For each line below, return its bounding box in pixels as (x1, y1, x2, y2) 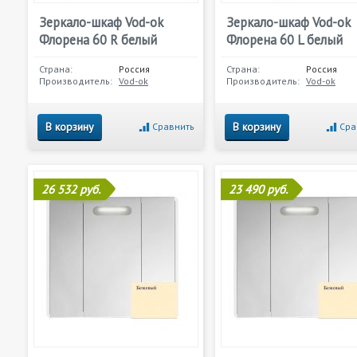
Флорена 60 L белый (226, 31, 343, 49)
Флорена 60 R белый (39, 31, 157, 49)
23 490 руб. (229, 182, 288, 197)
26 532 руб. (41, 182, 100, 197)
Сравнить (152, 120, 194, 132)
